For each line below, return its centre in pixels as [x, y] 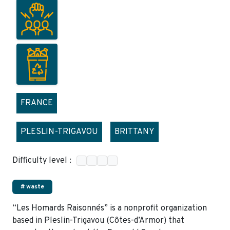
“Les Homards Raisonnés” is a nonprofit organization [110, 208]
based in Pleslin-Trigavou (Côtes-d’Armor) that [98, 221]
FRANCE [37, 103]
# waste [32, 187]
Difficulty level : [42, 160]
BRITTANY [135, 132]
